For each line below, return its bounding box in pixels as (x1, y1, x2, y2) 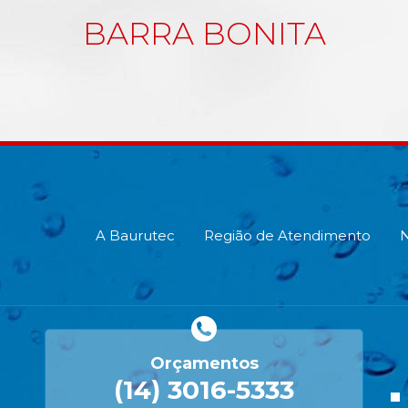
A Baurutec (96, 226, 175, 244)
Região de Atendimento (204, 226, 371, 244)
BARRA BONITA (82, 15, 326, 53)
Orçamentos (149, 353, 259, 373)
